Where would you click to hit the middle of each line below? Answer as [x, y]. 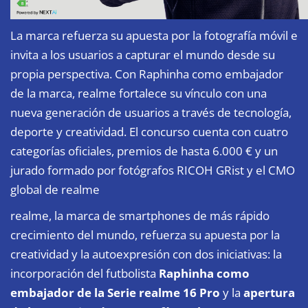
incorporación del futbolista [85, 273]
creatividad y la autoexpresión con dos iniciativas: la [146, 254]
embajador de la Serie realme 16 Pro [115, 292]
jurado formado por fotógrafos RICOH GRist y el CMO [153, 170]
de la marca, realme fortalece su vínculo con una [139, 93]
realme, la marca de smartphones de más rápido [140, 215]
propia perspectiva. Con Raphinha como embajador [147, 74]
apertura [269, 292]
